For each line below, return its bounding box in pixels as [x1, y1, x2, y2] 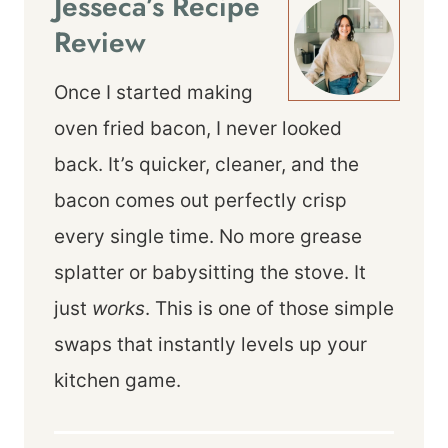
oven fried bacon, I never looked [54, 117, 342, 140]
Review [54, 22, 146, 63]
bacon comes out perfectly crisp [54, 189, 347, 212]
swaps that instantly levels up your [54, 333, 367, 356]
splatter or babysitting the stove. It [54, 261, 366, 284]
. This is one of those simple [145, 297, 394, 320]
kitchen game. [54, 369, 181, 392]
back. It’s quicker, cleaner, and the [54, 153, 359, 176]
